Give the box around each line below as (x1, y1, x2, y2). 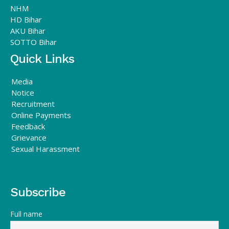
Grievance (11, 132, 47, 143)
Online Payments (11, 110, 71, 121)
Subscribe (10, 185, 65, 200)
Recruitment (11, 99, 55, 109)
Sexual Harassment (11, 144, 80, 154)
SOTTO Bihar (10, 37, 57, 48)
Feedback (11, 121, 45, 132)
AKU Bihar (10, 26, 45, 36)
